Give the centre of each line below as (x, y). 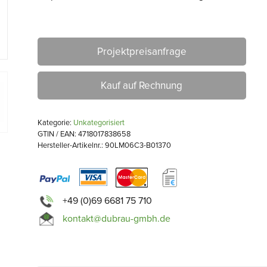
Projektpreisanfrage (142, 52)
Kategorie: (55, 123)
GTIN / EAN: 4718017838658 (84, 134)
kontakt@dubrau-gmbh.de (116, 218)
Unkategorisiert (99, 123)
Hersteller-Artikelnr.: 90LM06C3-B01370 (104, 145)
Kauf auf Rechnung (142, 86)
